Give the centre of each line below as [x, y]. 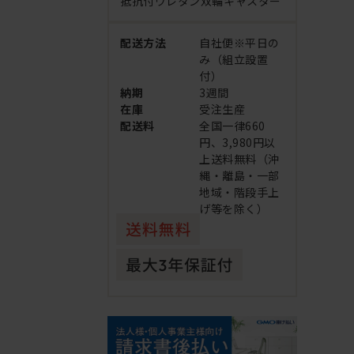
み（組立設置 [234, 60]
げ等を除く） [234, 209]
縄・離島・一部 [239, 176]
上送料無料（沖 [239, 159]
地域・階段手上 [239, 192]
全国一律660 [232, 126]
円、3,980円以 [238, 143]
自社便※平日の [239, 43]
